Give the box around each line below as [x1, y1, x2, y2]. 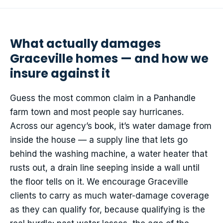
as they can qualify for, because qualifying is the [10, 205, 205, 215]
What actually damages [10, 35, 161, 52]
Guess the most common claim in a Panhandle [10, 93, 196, 104]
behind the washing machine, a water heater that [10, 149, 208, 159]
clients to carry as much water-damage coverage [10, 191, 209, 201]
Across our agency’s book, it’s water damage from [10, 121, 212, 131]
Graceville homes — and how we [10, 50, 209, 67]
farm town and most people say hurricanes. [10, 107, 184, 117]
